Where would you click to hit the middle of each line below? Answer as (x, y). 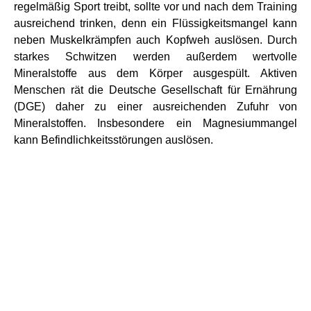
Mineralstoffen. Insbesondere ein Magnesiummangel (155, 123)
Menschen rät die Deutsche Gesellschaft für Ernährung (155, 90)
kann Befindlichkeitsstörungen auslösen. (115, 140)
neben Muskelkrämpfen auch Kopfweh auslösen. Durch (155, 40)
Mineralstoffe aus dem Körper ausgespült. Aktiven (155, 73)
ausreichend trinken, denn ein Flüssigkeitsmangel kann (155, 23)
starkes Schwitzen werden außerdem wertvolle (155, 56)
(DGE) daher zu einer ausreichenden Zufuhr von (155, 106)
